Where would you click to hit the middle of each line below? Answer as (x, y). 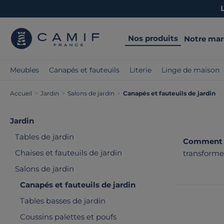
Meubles (24, 70)
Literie (140, 70)
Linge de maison (190, 70)
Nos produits (153, 38)
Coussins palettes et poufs (68, 217)
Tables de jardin (44, 137)
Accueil (21, 93)
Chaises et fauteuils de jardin (68, 153)
